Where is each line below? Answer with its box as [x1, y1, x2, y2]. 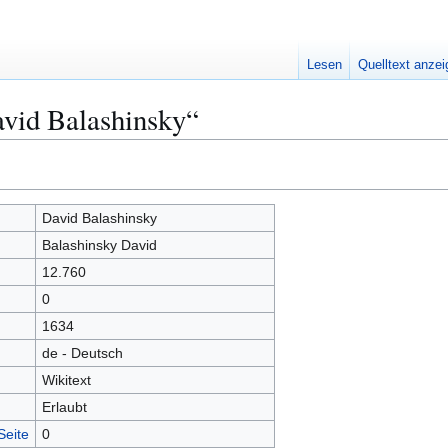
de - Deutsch [41, 345, 123, 361]
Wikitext [41, 372, 91, 388]
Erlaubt [41, 399, 87, 415]
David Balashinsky [41, 210, 157, 226]
